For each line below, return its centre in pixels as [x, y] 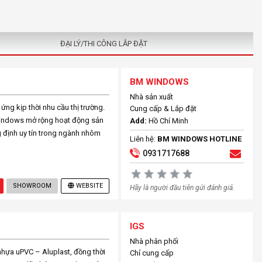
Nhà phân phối [154, 241]
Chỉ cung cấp [152, 253]
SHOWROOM [32, 186]
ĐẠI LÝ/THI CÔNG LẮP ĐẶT [104, 44]
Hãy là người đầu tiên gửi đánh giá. [182, 188]
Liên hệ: [144, 139]
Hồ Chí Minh [168, 121]
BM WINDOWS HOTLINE [200, 139]
